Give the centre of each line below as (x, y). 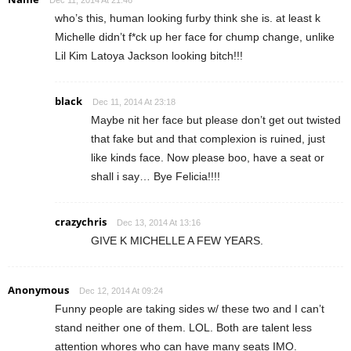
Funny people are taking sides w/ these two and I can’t (190, 308)
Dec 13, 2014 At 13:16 (159, 222)
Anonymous (38, 289)
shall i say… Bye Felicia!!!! (156, 176)
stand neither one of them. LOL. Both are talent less (183, 327)
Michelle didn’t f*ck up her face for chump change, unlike (195, 36)
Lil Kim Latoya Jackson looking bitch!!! (149, 55)
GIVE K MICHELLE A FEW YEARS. (177, 240)
